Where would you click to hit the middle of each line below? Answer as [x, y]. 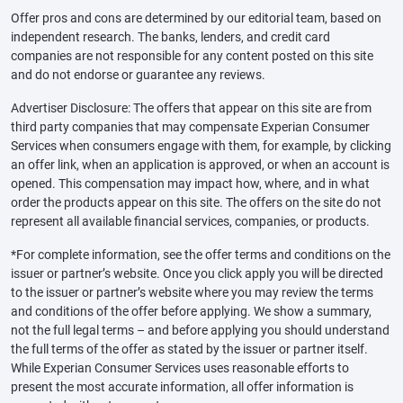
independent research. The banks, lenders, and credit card [170, 37]
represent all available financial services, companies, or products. [190, 222]
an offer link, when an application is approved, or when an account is [200, 165]
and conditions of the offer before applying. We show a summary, [191, 312]
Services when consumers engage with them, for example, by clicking [201, 146]
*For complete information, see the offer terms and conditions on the [201, 255]
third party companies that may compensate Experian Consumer [190, 127]
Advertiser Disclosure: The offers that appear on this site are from [191, 108]
